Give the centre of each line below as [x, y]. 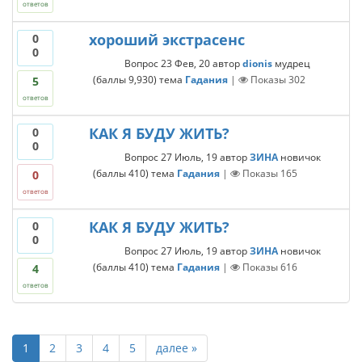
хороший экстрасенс [166, 40]
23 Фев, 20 [185, 63]
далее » [177, 348]
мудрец [292, 63]
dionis [257, 63]
